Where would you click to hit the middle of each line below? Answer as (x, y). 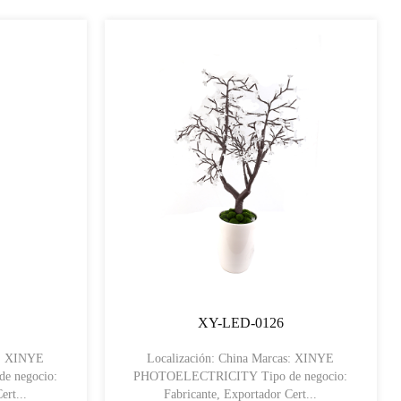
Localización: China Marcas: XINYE (241, 359)
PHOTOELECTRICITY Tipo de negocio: (198, 377)
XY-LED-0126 (240, 323)
